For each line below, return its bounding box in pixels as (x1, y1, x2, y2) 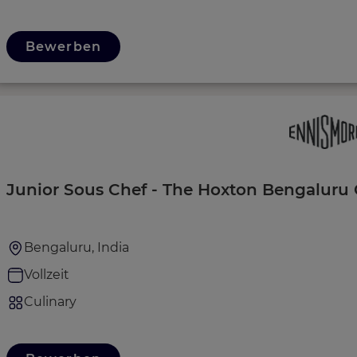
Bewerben (25, 38, 101, 54)
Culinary (24, 293, 76, 309)
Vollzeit (24, 266, 69, 282)
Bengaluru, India (24, 239, 129, 255)
